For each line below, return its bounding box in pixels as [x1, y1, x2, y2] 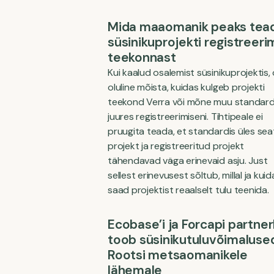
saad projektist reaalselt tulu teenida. [108, 183, 269, 196]
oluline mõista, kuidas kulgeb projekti [108, 81, 265, 94]
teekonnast [108, 49, 176, 66]
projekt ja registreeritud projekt [108, 139, 245, 152]
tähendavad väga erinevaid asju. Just [108, 154, 268, 167]
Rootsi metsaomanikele [108, 246, 248, 264]
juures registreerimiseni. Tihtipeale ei [108, 110, 263, 123]
